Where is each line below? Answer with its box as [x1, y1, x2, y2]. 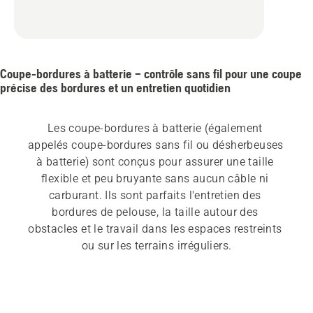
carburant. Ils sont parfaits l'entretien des [49, 189, 261, 203]
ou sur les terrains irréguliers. [81, 239, 232, 253]
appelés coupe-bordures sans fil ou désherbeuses [28, 138, 284, 152]
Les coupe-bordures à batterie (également [47, 122, 263, 136]
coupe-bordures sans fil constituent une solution [29, 289, 280, 303]
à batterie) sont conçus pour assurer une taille [36, 155, 274, 169]
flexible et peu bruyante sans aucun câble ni [41, 172, 269, 186]
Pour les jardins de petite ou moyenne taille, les [33, 272, 277, 286]
